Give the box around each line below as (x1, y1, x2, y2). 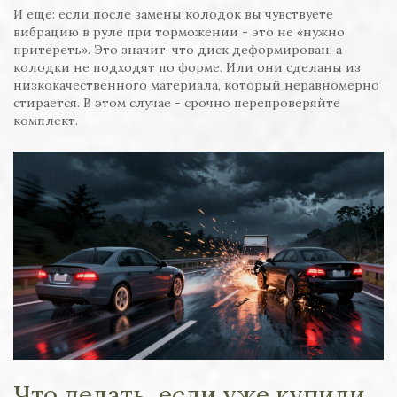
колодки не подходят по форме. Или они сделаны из (13, 59, 361, 76)
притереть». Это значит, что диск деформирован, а (13, 42, 342, 58)
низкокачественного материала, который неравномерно (13, 77, 379, 94)
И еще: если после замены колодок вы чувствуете (13, 6, 333, 23)
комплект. (13, 113, 78, 129)
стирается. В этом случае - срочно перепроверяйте (13, 95, 340, 112)
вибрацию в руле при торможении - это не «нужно (13, 24, 345, 41)
